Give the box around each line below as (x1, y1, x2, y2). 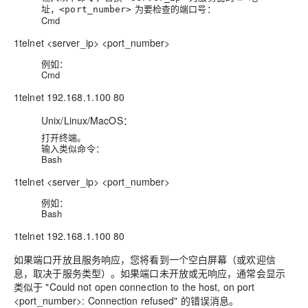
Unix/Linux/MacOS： (41, 113, 133, 128)
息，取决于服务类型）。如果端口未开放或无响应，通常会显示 (14, 266, 285, 280)
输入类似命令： (41, 142, 104, 155)
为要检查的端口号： (131, 2, 216, 16)
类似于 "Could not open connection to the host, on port (14, 280, 255, 294)
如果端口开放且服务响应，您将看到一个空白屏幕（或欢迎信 (14, 252, 276, 267)
